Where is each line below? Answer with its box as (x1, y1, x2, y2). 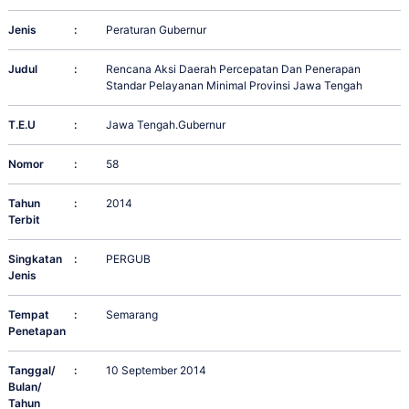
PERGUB (106, 252, 152, 267)
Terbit (8, 213, 40, 227)
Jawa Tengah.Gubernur (106, 118, 226, 132)
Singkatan (8, 252, 62, 267)
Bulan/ (8, 380, 42, 394)
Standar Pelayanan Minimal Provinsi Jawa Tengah (106, 79, 363, 93)
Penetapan (8, 324, 66, 339)
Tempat (8, 308, 49, 322)
